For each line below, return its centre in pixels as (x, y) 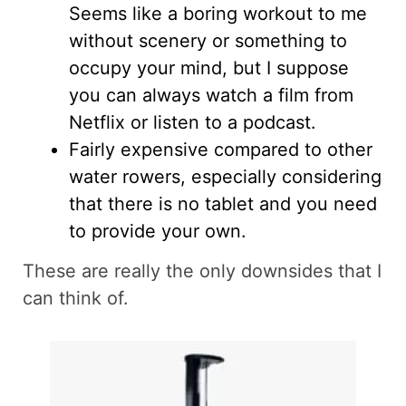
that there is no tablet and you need (223, 204)
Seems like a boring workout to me (218, 14)
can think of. (76, 298)
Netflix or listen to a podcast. (193, 123)
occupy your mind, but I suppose (209, 68)
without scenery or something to (208, 41)
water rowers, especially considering (225, 177)
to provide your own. (158, 232)
